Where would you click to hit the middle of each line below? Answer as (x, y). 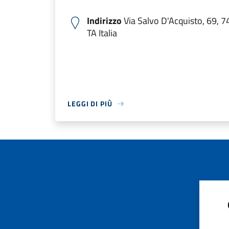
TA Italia (102, 33)
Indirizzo (104, 21)
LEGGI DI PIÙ (90, 104)
